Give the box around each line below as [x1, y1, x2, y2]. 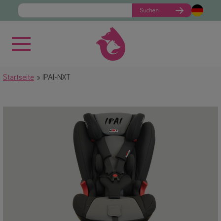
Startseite [3, 74, 34, 82]
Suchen [140, 7, 159, 14]
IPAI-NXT [40, 74, 71, 82]
